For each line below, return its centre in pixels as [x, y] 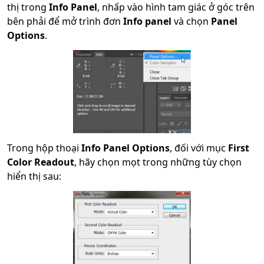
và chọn [191, 22]
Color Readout [41, 162]
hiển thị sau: [34, 176]
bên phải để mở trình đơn [65, 22]
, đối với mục [199, 148]
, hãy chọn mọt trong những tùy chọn [158, 162]
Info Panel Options [126, 148]
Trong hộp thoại [44, 148]
